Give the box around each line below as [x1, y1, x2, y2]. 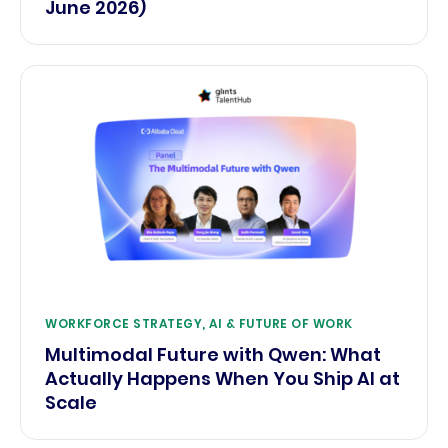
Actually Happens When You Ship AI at [45, 365, 400, 391]
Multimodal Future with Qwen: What [45, 341, 381, 367]
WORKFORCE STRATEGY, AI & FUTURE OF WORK [45, 314, 353, 332]
